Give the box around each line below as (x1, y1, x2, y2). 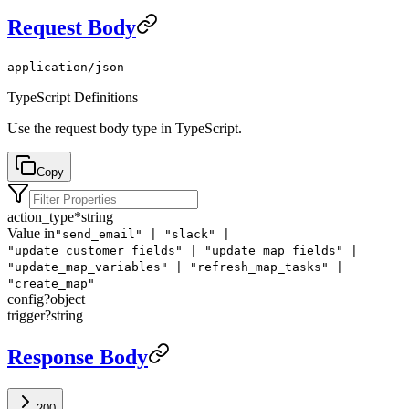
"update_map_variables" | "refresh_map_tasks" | (7, 260, 343, 275)
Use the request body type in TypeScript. (7, 121, 242, 137)
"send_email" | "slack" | (55, 227, 230, 242)
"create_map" (7, 277, 95, 291)
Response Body (7, 345, 148, 370)
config (7, 291, 44, 308)
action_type (7, 209, 74, 225)
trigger (7, 308, 45, 324)
